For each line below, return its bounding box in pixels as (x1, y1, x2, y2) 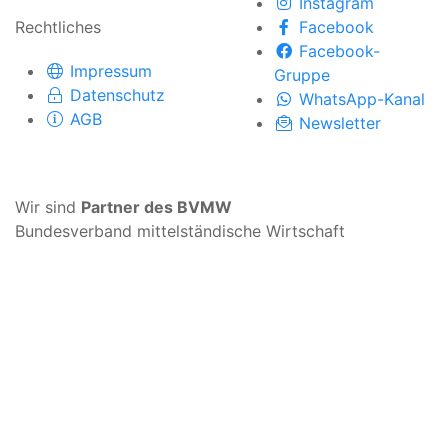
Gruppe (274, 64, 330, 85)
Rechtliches (15, 16, 101, 37)
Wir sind (15, 196, 81, 217)
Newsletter (299, 112, 381, 133)
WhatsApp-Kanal (299, 88, 425, 109)
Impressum (70, 60, 152, 81)
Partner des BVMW (81, 196, 232, 217)
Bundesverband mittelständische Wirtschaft (15, 220, 345, 241)
